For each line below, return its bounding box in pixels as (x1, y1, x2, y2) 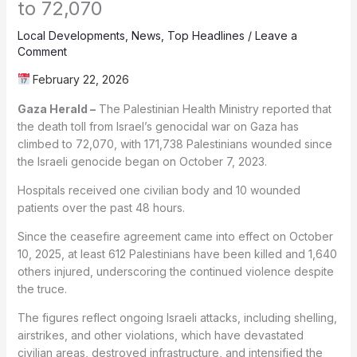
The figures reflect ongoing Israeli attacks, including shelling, (17, 310, 337, 324)
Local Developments (17, 28, 125, 42)
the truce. (17, 281, 67, 296)
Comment (17, 44, 67, 58)
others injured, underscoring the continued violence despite (17, 264, 334, 278)
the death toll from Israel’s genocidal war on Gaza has (17, 119, 299, 133)
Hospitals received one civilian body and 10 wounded (17, 182, 300, 197)
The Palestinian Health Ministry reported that (95, 101, 331, 116)
